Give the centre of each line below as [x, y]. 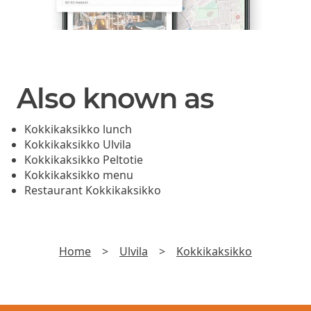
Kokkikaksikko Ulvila [78, 145]
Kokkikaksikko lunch [78, 129]
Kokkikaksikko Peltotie [84, 160]
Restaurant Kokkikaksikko [93, 191]
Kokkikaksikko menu [79, 175]
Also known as [115, 99]
